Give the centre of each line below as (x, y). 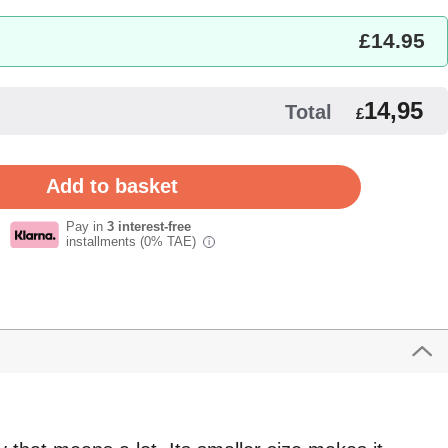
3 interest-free (148, 226)
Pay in (86, 226)
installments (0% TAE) (132, 241)
